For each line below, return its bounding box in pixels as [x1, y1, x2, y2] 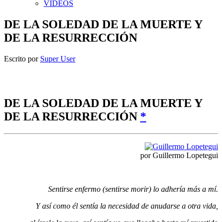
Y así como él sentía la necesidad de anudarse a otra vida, [36, 201, 218, 210]
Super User [40, 54, 75, 63]
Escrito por [4, 54, 40, 63]
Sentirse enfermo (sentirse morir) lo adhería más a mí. [48, 184, 218, 193]
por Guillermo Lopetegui [140, 151, 218, 160]
